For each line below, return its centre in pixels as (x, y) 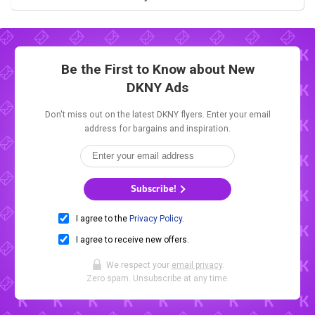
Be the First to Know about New (157, 69)
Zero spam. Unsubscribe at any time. (157, 278)
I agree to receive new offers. (133, 239)
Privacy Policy (156, 218)
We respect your (139, 265)
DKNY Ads (157, 87)
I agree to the (103, 218)
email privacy (197, 265)
